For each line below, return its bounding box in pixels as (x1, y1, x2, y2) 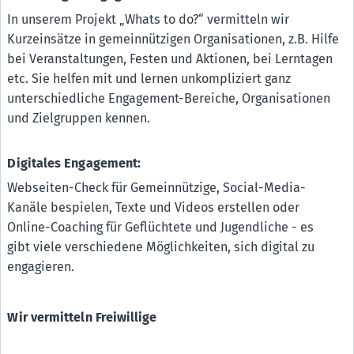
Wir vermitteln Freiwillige (7, 309, 157, 325)
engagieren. (7, 259, 75, 275)
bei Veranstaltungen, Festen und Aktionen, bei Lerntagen (7, 51, 333, 66)
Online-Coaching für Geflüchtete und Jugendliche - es (7, 220, 314, 235)
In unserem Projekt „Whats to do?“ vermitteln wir (7, 11, 290, 27)
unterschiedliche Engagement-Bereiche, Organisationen (7, 90, 331, 106)
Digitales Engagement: (7, 155, 141, 171)
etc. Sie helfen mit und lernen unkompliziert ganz (7, 70, 292, 86)
